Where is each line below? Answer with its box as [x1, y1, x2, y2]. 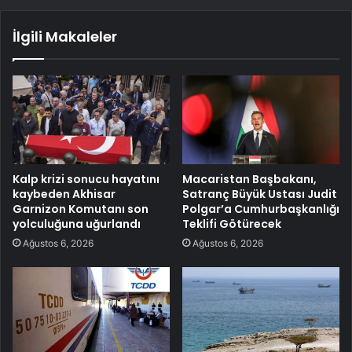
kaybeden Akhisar [13, 185, 115, 202]
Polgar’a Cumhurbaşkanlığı [182, 200, 339, 217]
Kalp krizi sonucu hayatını [13, 170, 159, 187]
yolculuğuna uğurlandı [13, 215, 141, 232]
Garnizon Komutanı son [13, 200, 148, 217]
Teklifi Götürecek [182, 215, 281, 232]
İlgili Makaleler [13, 26, 117, 46]
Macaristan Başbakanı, [182, 170, 317, 187]
